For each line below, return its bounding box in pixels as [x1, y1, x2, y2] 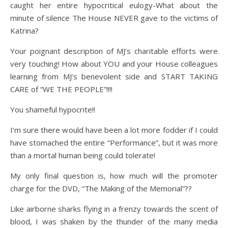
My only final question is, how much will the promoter [10, 170, 218, 181]
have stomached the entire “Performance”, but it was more [10, 137, 218, 148]
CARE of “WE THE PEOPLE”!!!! [10, 84, 112, 94]
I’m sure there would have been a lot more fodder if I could [10, 125, 218, 135]
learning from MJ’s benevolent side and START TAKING [10, 71, 218, 81]
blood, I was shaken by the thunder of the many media [10, 216, 218, 226]
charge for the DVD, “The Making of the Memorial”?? [10, 183, 192, 193]
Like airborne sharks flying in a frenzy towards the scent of [10, 204, 218, 214]
